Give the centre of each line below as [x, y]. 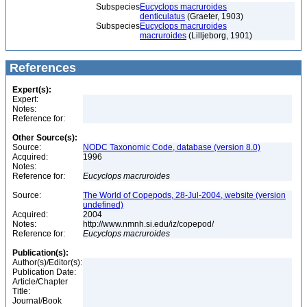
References [41, 68]
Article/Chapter [40, 282]
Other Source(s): [45, 138]
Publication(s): [40, 253]
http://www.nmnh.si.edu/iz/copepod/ [149, 224]
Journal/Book [37, 301]
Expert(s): [32, 90]
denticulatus [162, 16]
